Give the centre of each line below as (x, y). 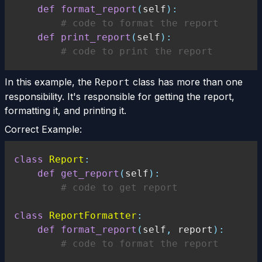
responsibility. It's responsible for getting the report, (120, 96)
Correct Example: (43, 129)
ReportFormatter (93, 216)
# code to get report (119, 187)
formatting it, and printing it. (65, 111)
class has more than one (186, 82)
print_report (96, 37)
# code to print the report (137, 51)
